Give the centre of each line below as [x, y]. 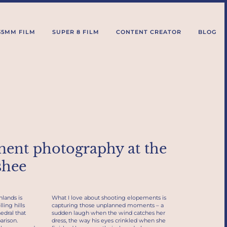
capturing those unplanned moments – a [107, 205]
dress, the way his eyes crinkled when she [108, 221]
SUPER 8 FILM [75, 32]
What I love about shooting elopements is [109, 198]
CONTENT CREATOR [148, 32]
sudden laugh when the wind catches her [108, 213]
